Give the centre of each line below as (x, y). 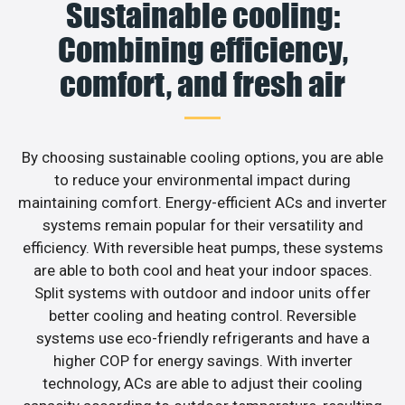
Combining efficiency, (202, 49)
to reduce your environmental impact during (202, 179)
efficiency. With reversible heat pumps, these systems (202, 247)
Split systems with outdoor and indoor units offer (202, 292)
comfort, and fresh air (202, 84)
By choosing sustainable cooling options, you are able (202, 157)
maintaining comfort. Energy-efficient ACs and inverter (202, 202)
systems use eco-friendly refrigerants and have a (202, 338)
